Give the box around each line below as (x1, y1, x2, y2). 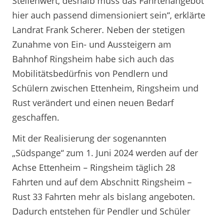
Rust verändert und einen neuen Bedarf (12, 96, 174, 109)
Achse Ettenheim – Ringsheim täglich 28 (12, 162, 175, 174)
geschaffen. (12, 111, 59, 123)
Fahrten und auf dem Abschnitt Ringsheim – (12, 176, 192, 188)
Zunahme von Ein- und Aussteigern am (12, 38, 171, 50)
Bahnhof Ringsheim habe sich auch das (12, 53, 174, 65)
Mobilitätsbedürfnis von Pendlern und (12, 67, 168, 79)
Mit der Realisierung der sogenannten (12, 132, 166, 145)
